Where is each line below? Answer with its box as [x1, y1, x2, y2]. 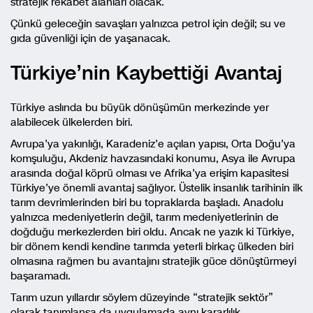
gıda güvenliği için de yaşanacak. [10, 31, 170, 45]
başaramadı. [10, 268, 71, 283]
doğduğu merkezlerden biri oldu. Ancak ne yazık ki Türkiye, [10, 224, 294, 239]
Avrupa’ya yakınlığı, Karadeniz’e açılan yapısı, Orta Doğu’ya [10, 136, 296, 151]
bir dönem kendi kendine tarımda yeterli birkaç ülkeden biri [10, 239, 293, 254]
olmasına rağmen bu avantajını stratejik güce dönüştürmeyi [10, 254, 296, 268]
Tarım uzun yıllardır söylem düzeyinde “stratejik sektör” [10, 290, 273, 305]
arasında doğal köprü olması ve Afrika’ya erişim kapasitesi [10, 166, 289, 180]
